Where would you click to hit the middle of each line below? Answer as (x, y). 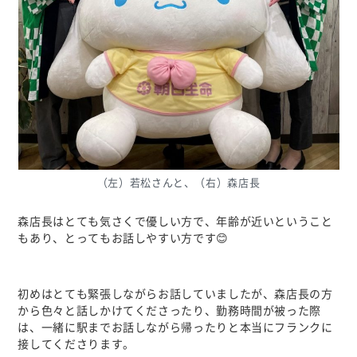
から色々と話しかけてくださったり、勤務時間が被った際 (170, 310)
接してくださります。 (76, 344)
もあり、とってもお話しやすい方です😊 (123, 238)
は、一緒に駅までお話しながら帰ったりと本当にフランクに (175, 327)
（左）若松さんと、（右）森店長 (178, 182)
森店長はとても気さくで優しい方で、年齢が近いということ (175, 221)
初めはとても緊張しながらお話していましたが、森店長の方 (175, 294)
